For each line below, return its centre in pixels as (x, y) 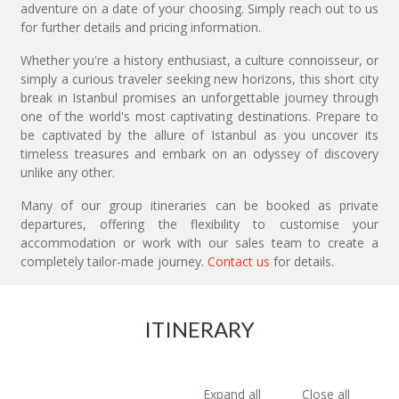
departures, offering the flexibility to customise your (199, 224)
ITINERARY (199, 329)
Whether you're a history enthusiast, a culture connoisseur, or (199, 60)
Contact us (239, 261)
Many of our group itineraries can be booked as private (199, 205)
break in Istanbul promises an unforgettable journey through (199, 97)
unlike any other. (68, 172)
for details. (302, 261)
